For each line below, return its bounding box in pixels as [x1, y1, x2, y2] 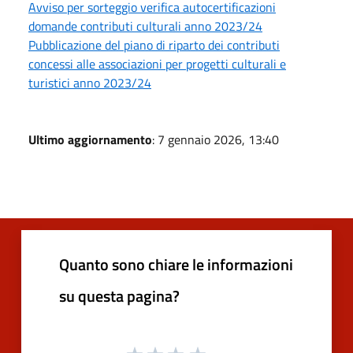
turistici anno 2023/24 [28, 72, 151, 92]
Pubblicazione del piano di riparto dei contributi [28, 35, 280, 54]
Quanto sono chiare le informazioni [59, 251, 293, 277]
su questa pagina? [59, 283, 180, 308]
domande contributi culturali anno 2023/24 [28, 16, 262, 35]
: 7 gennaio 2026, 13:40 [152, 129, 279, 149]
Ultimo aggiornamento [28, 129, 152, 149]
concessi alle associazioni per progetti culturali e [28, 54, 286, 73]
